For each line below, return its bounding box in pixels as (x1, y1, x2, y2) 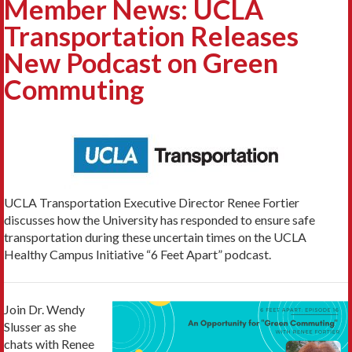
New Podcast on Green (4, 46, 278, 79)
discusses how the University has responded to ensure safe (4, 211, 315, 227)
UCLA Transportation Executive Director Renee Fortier (4, 194, 299, 210)
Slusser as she (4, 318, 76, 334)
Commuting (4, 72, 145, 105)
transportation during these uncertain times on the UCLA (4, 229, 306, 244)
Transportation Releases (4, 19, 299, 52)
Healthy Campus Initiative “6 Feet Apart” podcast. (4, 246, 271, 262)
